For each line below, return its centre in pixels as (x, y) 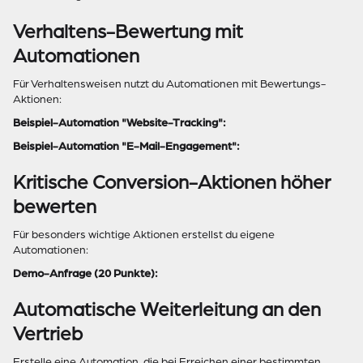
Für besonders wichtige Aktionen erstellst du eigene (144, 235)
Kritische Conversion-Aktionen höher (172, 182)
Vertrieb (48, 334)
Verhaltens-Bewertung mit (128, 32)
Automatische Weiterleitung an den (167, 310)
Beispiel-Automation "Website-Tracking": (120, 123)
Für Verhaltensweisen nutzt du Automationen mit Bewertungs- (169, 84)
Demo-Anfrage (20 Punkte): (85, 273)
